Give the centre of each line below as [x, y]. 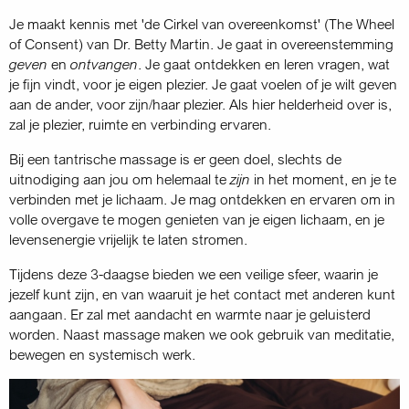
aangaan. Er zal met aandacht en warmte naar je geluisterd [190, 314]
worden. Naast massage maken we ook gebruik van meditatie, [202, 334]
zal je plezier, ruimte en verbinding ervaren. [140, 124]
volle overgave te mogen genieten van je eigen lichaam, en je [197, 219]
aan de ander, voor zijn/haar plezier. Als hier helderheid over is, [200, 104]
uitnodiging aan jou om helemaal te [120, 179]
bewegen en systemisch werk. [102, 354]
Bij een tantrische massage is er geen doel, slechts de [175, 159]
